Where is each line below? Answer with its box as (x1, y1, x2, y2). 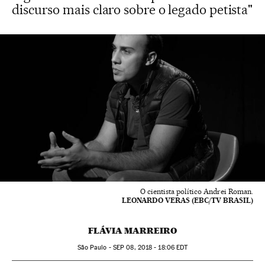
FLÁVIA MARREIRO (88, 225, 177, 237)
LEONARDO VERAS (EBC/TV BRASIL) (122, 196, 253, 205)
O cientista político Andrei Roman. (140, 187, 253, 196)
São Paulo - (77, 244, 113, 252)
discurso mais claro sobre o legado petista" (12, 2, 253, 17)
